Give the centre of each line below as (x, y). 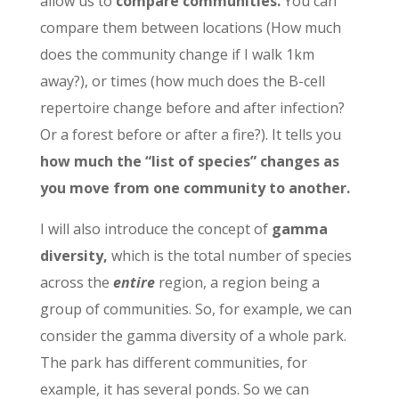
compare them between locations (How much (190, 28)
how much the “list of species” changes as (189, 162)
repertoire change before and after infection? (192, 108)
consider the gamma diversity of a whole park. (193, 336)
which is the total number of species (229, 256)
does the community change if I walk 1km (177, 55)
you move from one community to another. (195, 188)
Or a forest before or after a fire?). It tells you (190, 135)
